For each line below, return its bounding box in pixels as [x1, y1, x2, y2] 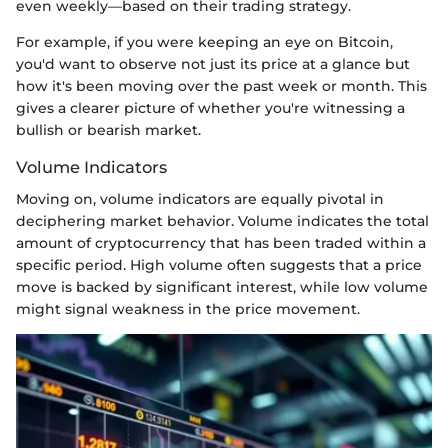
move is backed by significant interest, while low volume [16, 278, 428, 296]
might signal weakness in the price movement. [16, 300, 360, 318]
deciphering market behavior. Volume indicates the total [16, 212, 429, 230]
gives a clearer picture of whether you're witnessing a [16, 98, 405, 117]
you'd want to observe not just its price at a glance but [16, 54, 410, 73]
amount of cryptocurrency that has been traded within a [16, 234, 426, 252]
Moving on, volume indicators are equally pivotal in [16, 190, 384, 208]
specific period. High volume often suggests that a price [16, 256, 422, 274]
